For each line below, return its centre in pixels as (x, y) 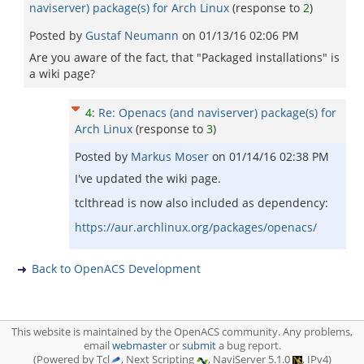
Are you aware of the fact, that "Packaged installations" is (184, 57)
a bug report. (248, 346)
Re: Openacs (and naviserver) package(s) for (217, 113)
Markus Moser (171, 156)
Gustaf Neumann (134, 35)
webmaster (139, 346)
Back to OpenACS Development (116, 269)
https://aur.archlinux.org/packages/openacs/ (196, 227)
